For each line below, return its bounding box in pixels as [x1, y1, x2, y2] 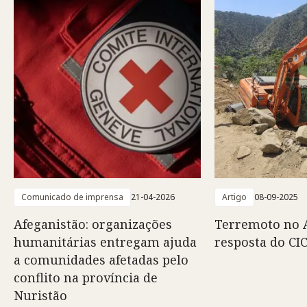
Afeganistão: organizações [14, 216, 172, 232]
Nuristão [14, 287, 67, 304]
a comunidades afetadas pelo [14, 251, 188, 268]
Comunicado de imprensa [21, 191, 123, 203]
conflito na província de [14, 269, 158, 286]
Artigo [222, 191, 247, 203]
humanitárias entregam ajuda [14, 234, 197, 250]
